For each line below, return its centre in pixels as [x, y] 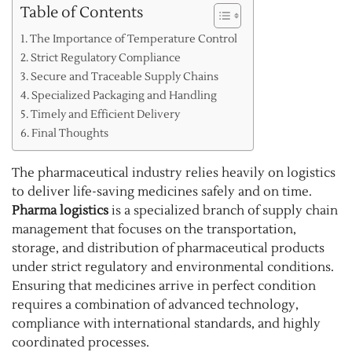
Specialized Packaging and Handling [124, 95]
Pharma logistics [60, 210]
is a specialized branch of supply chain [223, 210]
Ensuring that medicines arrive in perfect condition [164, 286]
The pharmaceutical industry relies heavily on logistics [174, 172]
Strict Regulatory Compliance [105, 57]
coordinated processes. [81, 342]
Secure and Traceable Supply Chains [124, 76]
